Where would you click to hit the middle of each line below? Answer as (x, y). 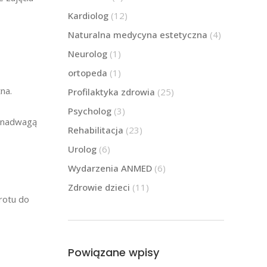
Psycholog (89, 111)
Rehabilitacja (95, 130)
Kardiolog (88, 15)
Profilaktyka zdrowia (111, 91)
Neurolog (87, 53)
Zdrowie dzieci (99, 187)
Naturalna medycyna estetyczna (137, 34)
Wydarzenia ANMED (110, 168)
